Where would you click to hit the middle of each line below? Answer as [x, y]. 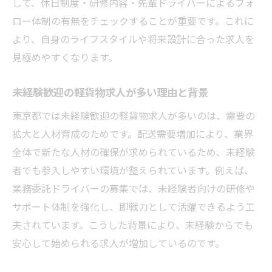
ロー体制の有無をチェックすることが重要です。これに [133, 20]
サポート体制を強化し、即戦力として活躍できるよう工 [134, 206]
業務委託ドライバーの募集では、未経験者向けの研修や [134, 188]
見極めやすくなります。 [65, 57]
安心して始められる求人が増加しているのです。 [118, 243]
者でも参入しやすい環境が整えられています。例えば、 [133, 170]
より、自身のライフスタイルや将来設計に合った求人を [133, 39]
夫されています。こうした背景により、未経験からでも [133, 224]
